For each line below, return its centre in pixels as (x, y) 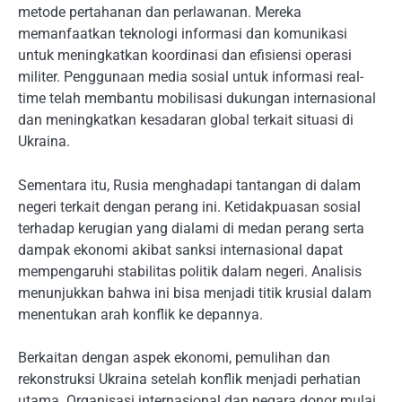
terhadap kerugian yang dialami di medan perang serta (191, 228)
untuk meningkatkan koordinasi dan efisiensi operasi (185, 56)
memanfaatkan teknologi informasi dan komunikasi (183, 34)
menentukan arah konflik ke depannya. (140, 314)
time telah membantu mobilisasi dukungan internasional (197, 99)
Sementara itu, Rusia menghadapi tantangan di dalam (189, 185)
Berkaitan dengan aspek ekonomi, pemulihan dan (174, 357)
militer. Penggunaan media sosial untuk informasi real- (191, 77)
